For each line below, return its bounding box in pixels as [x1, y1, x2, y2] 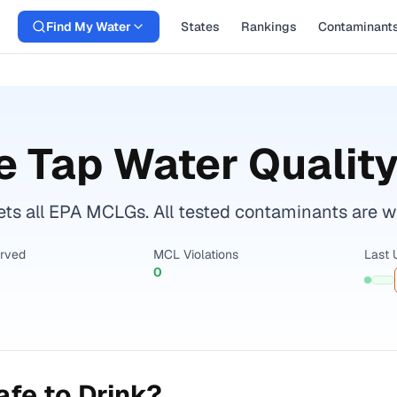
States [181, 19, 220, 35]
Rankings [241, 19, 297, 35]
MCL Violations [152, 246, 238, 262]
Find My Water [46, 19, 131, 35]
